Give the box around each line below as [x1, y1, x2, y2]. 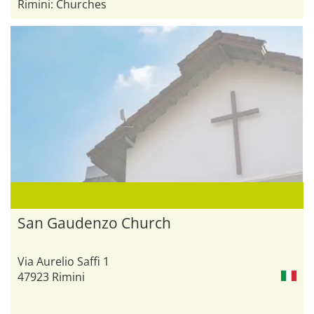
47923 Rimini [18, 269, 85, 285]
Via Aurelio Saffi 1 [18, 254, 109, 270]
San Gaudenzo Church [18, 213, 171, 233]
